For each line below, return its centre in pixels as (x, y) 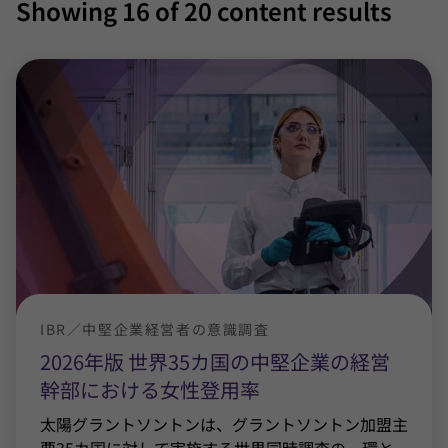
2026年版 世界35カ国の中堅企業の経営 (215, 361)
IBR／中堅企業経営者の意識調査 (155, 329)
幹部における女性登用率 (150, 389)
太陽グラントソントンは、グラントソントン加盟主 (224, 424)
